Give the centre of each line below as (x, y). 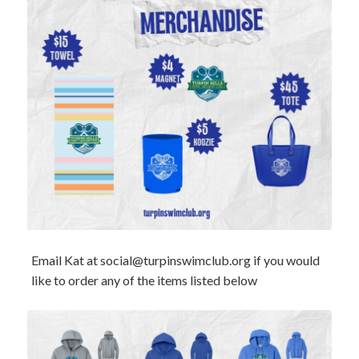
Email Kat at (65, 260)
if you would (285, 260)
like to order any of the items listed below (144, 280)
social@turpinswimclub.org (175, 260)
